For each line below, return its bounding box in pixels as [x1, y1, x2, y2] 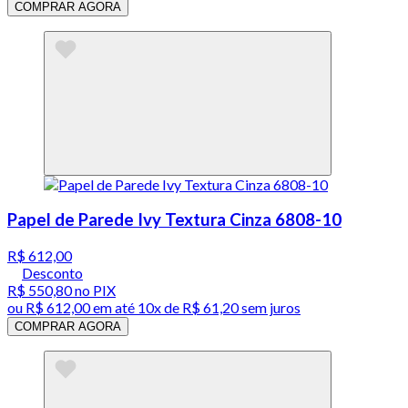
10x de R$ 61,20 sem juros [138, 299, 301, 317]
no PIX [72, 281, 116, 300]
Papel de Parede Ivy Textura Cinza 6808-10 [7, 209, 342, 230]
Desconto [22, 264, 83, 282]
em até [90, 299, 138, 317]
